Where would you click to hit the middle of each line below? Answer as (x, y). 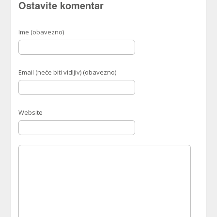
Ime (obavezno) (41, 32)
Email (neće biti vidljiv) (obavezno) (68, 72)
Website (31, 113)
